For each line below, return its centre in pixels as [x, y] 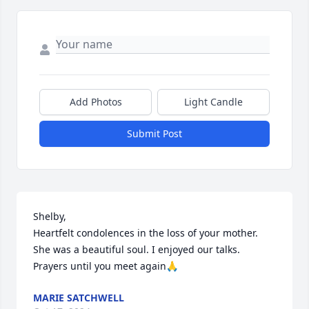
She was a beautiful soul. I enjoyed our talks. [137, 250]
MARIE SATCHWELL [79, 298]
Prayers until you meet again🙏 [106, 266]
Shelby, [51, 217]
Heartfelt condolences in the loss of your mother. [146, 233]
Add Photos [96, 102]
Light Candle [213, 102]
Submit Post [154, 134]
